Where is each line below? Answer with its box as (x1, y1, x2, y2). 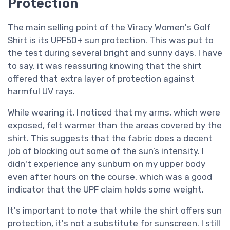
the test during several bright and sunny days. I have (8, 47, 222, 58)
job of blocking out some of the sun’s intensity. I (8, 145, 204, 156)
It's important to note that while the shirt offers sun (8, 205, 222, 216)
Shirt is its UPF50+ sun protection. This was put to (8, 34, 214, 45)
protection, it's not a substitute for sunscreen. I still (8, 218, 220, 228)
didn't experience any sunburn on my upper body (8, 158, 205, 169)
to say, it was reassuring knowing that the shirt (8, 60, 202, 71)
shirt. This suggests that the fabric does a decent (8, 132, 213, 143)
